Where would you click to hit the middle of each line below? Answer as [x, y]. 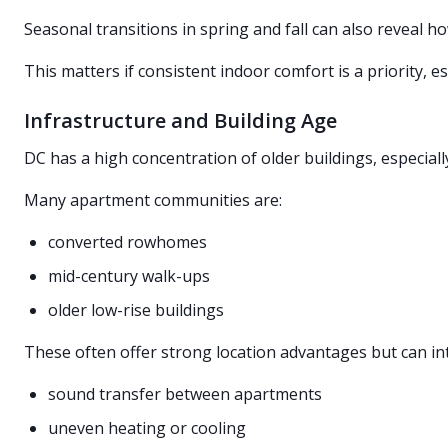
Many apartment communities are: [153, 200]
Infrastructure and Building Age [180, 120]
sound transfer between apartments [185, 394]
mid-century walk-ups [129, 276]
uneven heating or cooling [147, 428]
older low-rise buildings [136, 310]
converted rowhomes [127, 242]
